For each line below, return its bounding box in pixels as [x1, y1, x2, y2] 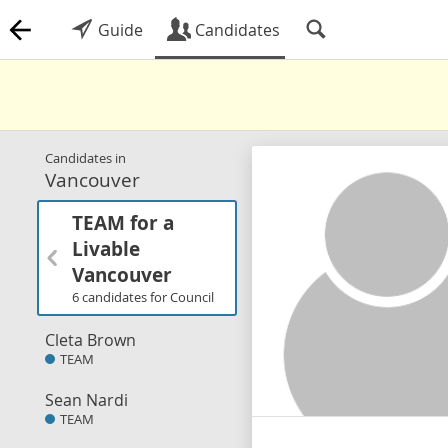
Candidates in [45, 149, 126, 167]
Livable [72, 236, 140, 262]
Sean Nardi [45, 389, 128, 411]
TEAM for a [72, 210, 174, 236]
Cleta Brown [45, 329, 136, 351]
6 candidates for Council [72, 288, 214, 306]
